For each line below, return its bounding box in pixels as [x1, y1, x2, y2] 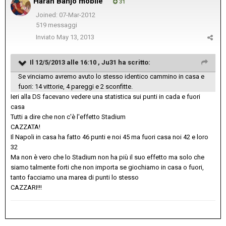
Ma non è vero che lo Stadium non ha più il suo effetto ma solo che [11, 153, 204, 161]
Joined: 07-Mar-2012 [35, 11, 95, 19]
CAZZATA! [11, 123, 40, 131]
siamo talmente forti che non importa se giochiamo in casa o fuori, [11, 163, 204, 172]
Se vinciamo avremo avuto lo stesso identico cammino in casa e [18, 73, 204, 81]
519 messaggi [35, 21, 77, 29]
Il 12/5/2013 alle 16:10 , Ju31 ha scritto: [30, 59, 150, 67]
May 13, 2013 [56, 33, 94, 41]
